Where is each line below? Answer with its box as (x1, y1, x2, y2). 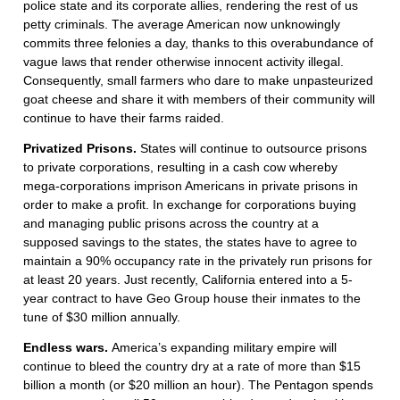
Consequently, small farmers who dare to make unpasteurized (23, 73, 373, 88)
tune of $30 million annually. (23, 310, 180, 325)
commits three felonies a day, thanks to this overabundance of (23, 36, 373, 51)
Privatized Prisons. (23, 141, 140, 156)
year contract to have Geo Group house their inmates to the (23, 291, 361, 306)
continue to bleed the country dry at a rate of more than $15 (23, 359, 361, 374)
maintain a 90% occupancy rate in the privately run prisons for (23, 254, 372, 269)
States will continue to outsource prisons (140, 141, 367, 156)
